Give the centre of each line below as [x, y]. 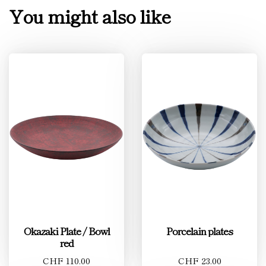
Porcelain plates [199, 231]
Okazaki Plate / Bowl [66, 231]
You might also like [90, 16]
